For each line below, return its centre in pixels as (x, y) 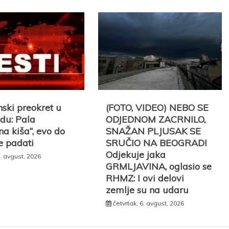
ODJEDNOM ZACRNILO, (156, 119)
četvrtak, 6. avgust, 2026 (149, 203)
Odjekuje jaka (136, 154)
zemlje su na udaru (147, 190)
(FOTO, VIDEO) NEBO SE (157, 107)
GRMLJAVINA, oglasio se (159, 166)
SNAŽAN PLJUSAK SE (154, 131)
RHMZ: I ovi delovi (145, 178)
